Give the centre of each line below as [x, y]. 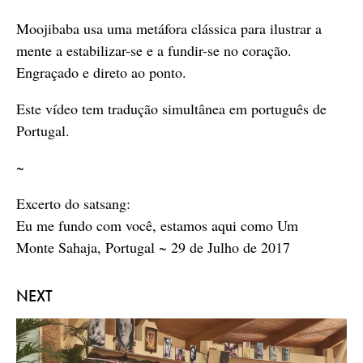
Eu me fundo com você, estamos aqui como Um [157, 226]
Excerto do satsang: [73, 204]
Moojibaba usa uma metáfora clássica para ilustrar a [169, 29]
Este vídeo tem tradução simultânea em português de [171, 109]
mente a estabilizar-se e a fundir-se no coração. [154, 51]
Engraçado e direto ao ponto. [101, 73]
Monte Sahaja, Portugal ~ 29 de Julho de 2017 [153, 248]
